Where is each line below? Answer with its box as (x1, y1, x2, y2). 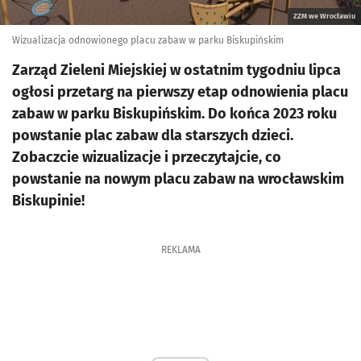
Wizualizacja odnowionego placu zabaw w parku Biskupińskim (12, 35, 284, 46)
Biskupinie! (12, 192, 85, 210)
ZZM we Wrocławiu (293, 12, 355, 20)
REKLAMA (160, 244, 201, 255)
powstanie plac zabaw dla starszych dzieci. (12, 127, 293, 144)
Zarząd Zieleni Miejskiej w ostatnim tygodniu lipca (12, 61, 341, 79)
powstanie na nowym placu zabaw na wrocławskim (12, 170, 344, 188)
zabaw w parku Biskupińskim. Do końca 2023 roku (12, 105, 337, 122)
